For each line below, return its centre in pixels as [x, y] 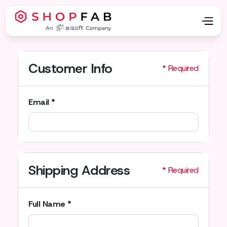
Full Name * [50, 204]
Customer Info [70, 68]
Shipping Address [79, 170]
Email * [42, 102]
